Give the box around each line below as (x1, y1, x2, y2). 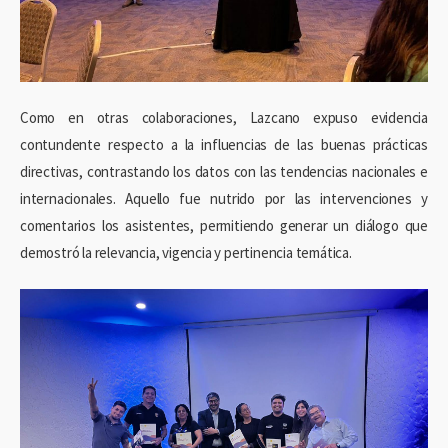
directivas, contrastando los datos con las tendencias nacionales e (20, 162, 428, 182)
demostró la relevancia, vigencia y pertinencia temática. (20, 243, 352, 263)
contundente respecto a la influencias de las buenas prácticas (20, 135, 428, 155)
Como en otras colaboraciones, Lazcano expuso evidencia (20, 108, 428, 128)
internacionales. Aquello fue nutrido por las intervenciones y (20, 189, 428, 209)
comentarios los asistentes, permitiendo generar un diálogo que (20, 216, 428, 236)
